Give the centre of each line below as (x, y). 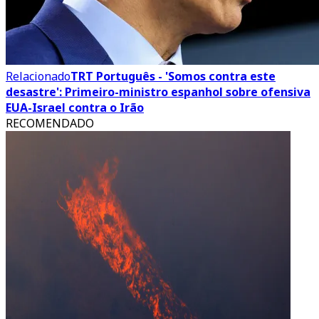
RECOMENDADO (50, 123)
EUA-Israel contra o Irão (75, 108)
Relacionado (38, 76)
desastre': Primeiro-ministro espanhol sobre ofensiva (158, 92)
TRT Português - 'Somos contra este (173, 76)
